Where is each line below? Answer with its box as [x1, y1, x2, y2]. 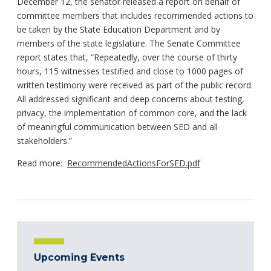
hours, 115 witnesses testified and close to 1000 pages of [17, 65, 243, 77]
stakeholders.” [17, 134, 72, 146]
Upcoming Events [34, 251, 125, 263]
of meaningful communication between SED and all [17, 120, 218, 132]
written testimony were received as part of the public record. [17, 79, 253, 91]
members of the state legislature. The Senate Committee [17, 37, 241, 49]
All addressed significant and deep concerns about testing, [17, 93, 244, 105]
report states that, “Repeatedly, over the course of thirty [17, 51, 237, 63]
